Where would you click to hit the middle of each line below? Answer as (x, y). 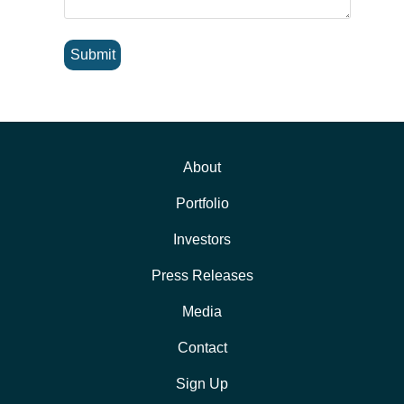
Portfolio (202, 203)
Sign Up (202, 383)
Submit (92, 55)
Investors (202, 239)
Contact (202, 347)
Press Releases (202, 275)
